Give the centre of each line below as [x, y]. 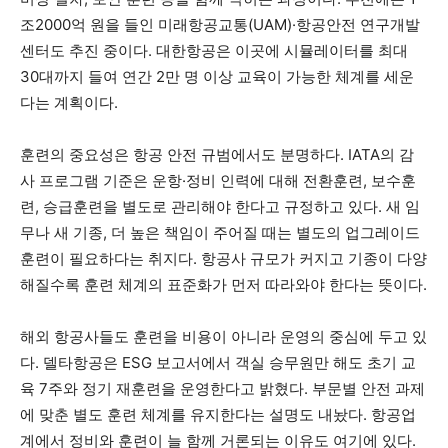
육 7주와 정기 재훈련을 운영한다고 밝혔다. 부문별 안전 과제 [222, 388]
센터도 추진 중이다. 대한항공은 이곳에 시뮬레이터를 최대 [214, 50]
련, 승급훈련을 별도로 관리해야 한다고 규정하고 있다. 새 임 [220, 206]
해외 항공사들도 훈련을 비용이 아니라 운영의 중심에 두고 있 [223, 336]
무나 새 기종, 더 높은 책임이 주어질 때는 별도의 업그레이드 [220, 232]
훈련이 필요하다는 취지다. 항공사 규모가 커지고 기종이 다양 [223, 258]
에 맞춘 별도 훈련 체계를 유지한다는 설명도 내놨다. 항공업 [218, 414]
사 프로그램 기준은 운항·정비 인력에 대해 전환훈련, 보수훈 [218, 180]
